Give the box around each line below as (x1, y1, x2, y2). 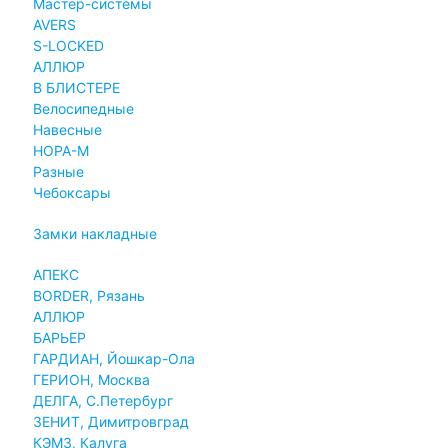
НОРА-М (32, 141, 89, 159)
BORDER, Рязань (32, 286, 145, 304)
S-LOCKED (32, 36, 104, 54)
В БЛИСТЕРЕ (32, 78, 120, 96)
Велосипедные (32, 99, 134, 117)
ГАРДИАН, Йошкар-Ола (32, 349, 195, 367)
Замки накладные (32, 224, 157, 242)
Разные (32, 162, 84, 180)
